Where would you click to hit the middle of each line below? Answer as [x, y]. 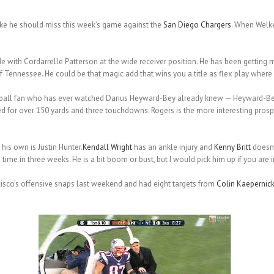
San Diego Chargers [197, 25]
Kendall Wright [107, 147]
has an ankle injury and [173, 147]
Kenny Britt [232, 147]
